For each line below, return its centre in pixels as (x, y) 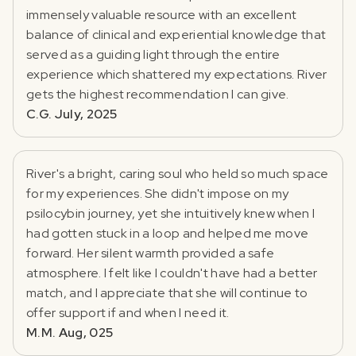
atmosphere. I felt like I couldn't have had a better (172, 273)
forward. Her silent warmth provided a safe (151, 253)
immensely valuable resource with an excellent (162, 14)
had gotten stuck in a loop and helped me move (168, 233)
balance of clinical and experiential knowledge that (176, 34)
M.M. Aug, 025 (70, 332)
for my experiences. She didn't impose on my (158, 193)
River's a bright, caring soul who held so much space (178, 173)
